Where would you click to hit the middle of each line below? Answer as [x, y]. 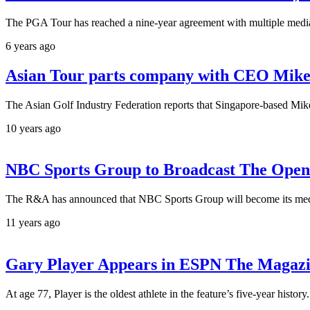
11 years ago [33, 223]
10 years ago [33, 128]
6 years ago [30, 46]
